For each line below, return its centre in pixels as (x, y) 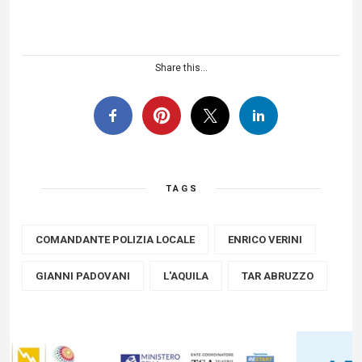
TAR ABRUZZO (278, 276)
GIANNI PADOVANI (83, 276)
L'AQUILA (186, 276)
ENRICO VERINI (265, 240)
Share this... (181, 68)
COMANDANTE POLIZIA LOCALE (115, 240)
